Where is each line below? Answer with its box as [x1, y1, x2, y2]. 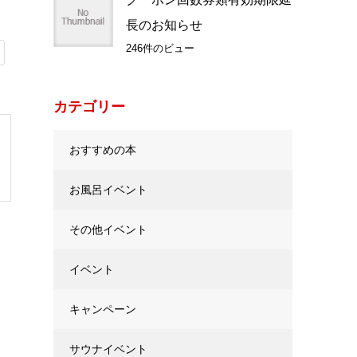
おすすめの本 [69, 143, 136, 156]
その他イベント [69, 223, 147, 236]
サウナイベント [69, 343, 147, 355]
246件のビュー [126, 42, 194, 54]
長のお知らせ [126, 18, 202, 32]
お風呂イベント [69, 183, 147, 196]
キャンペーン [69, 303, 136, 316]
